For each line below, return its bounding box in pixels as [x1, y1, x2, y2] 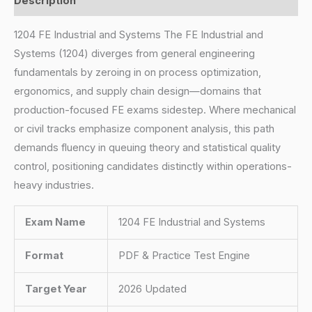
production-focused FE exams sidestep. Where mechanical [14, 104, 296, 117]
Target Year [24, 282, 87, 295]
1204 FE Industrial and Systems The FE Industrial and [14, 29, 263, 42]
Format [24, 249, 63, 262]
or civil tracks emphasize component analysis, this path [14, 123, 274, 136]
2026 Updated [118, 282, 187, 295]
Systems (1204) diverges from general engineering [14, 47, 255, 61]
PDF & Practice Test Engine [118, 249, 250, 262]
